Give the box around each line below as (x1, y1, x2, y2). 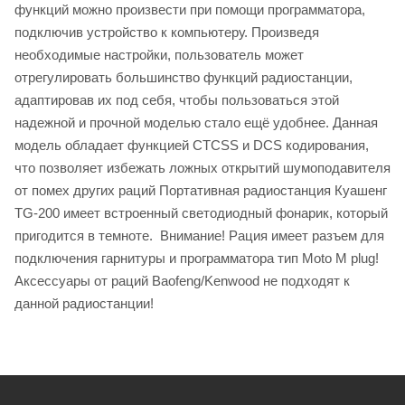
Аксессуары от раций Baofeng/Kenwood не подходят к (14, 272, 350, 288)
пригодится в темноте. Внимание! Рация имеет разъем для (14, 227, 384, 243)
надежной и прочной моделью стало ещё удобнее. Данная (14, 114, 378, 130)
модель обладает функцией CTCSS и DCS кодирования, (14, 137, 369, 153)
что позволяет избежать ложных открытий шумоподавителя (14, 159, 391, 175)
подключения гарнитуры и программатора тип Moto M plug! (14, 250, 379, 266)
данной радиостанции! (14, 295, 154, 311)
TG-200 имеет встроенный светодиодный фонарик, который (14, 204, 388, 221)
